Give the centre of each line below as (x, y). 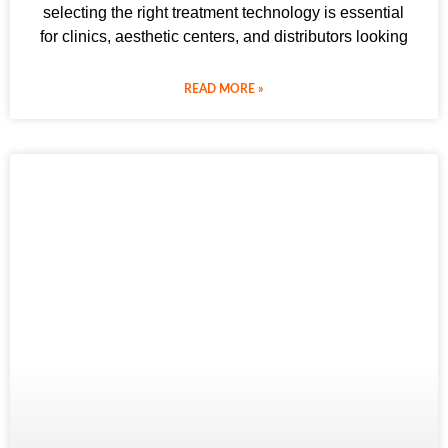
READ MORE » (224, 89)
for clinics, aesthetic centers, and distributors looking (224, 37)
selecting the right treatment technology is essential (224, 13)
